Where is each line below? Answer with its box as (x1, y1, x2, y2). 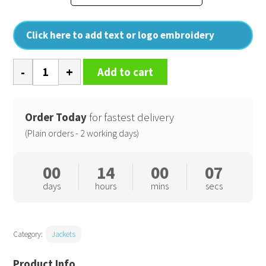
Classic (12, 59, 44, 73)
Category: (13, 229, 45, 240)
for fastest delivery (87, 110, 175, 124)
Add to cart (97, 65, 154, 79)
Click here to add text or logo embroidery (26, 28, 215, 42)
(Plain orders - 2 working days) (25, 126, 140, 139)
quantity (12, 125, 51, 140)
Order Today (25, 110, 87, 124)
